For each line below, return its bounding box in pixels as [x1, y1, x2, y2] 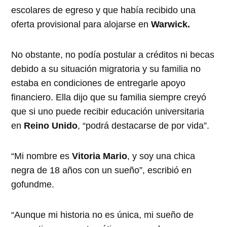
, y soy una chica [127, 151, 196, 162]
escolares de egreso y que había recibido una [11, 5, 196, 16]
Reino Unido [21, 121, 78, 131]
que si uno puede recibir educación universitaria [11, 106, 205, 117]
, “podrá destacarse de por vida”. [78, 121, 210, 131]
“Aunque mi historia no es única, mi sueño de [11, 210, 194, 220]
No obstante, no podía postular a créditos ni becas [11, 50, 215, 60]
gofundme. [11, 179, 55, 190]
